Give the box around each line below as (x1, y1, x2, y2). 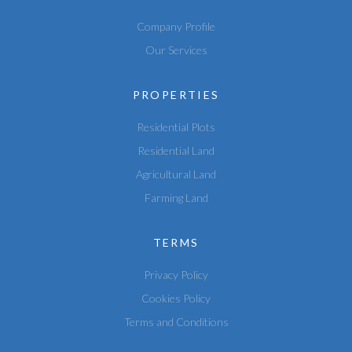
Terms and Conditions (123, 314, 229, 328)
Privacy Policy (144, 267, 208, 281)
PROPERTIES (132, 87, 220, 101)
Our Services (145, 42, 207, 57)
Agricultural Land (136, 167, 216, 181)
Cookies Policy (141, 291, 211, 305)
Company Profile (137, 19, 215, 33)
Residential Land (137, 143, 214, 157)
